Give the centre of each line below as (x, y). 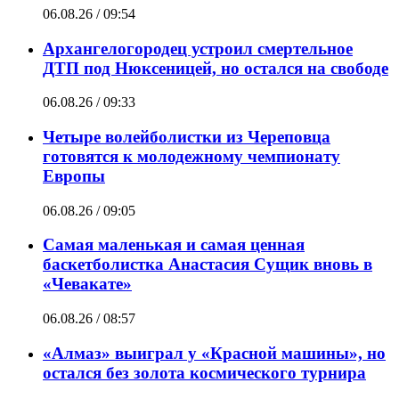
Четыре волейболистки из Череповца (187, 137)
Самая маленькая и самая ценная (174, 245)
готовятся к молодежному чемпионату (191, 156)
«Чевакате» (87, 284)
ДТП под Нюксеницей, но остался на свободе (216, 68)
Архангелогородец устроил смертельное (198, 48)
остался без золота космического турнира (204, 372)
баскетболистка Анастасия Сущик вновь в (208, 265)
